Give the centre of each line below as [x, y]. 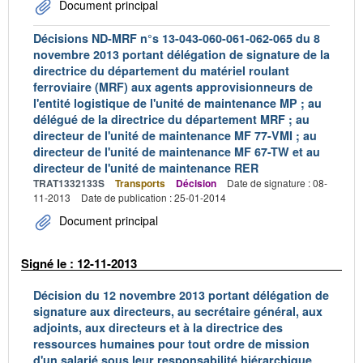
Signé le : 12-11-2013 [79, 263]
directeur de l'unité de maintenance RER [146, 168]
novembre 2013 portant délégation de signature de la [181, 54]
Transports [140, 183]
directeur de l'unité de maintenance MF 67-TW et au [177, 152]
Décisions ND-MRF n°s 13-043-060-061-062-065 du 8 [177, 38]
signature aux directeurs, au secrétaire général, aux [178, 311]
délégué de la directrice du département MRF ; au [171, 119]
